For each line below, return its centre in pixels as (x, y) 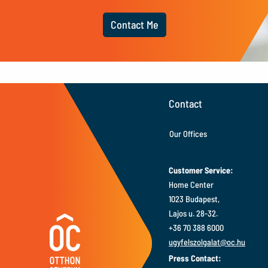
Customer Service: (201, 170)
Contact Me (135, 25)
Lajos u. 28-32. (193, 213)
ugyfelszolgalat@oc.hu (207, 242)
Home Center (191, 184)
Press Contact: (195, 258)
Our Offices (188, 133)
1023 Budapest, (194, 199)
